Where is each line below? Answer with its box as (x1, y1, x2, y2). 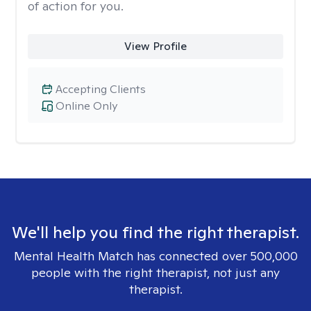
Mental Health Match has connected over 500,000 (13, 248, 298, 264)
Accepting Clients (56, 82, 146, 96)
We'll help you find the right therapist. (12, 221, 299, 243)
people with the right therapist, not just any (31, 264, 280, 280)
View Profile (124, 39, 187, 53)
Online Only (56, 99, 117, 113)
